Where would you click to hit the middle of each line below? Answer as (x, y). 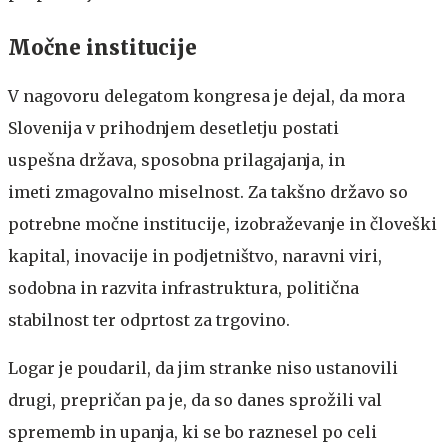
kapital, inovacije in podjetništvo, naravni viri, (195, 256)
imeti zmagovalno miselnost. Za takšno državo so (208, 192)
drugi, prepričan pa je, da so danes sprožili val (195, 400)
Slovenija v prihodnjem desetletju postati (173, 128)
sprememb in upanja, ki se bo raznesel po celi (192, 432)
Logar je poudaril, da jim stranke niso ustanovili (203, 368)
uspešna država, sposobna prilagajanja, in (176, 160)
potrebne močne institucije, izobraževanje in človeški (222, 224)
